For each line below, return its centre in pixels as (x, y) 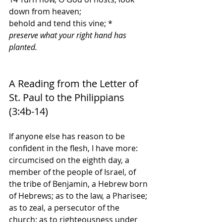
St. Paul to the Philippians (68, 97)
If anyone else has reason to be (68, 136)
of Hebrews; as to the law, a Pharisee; (79, 196)
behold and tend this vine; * (61, 23)
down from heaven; (45, 11)
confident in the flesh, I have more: (74, 148)
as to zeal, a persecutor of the (65, 208)
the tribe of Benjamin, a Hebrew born (79, 184)
